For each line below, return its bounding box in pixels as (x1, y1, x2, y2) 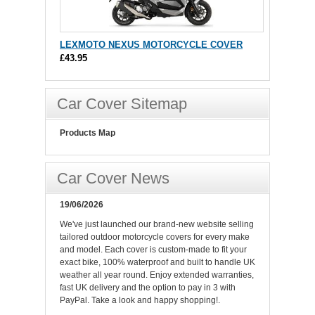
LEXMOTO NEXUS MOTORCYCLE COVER (60, 39, 243, 51)
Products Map (60, 128, 115, 139)
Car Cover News (57, 169, 169, 188)
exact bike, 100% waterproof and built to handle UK (60, 257, 255, 268)
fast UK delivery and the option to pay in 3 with (60, 283, 236, 293)
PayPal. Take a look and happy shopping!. (60, 295, 220, 306)
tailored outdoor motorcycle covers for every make (60, 232, 250, 243)
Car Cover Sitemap (57, 95, 187, 113)
